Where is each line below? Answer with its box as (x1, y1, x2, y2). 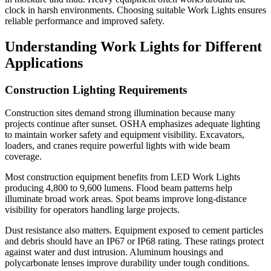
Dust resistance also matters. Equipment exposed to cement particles (5, 225, 263, 236)
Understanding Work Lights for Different (5, 38, 262, 54)
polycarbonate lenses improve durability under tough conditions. (5, 258, 249, 269)
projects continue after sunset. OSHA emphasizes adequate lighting (5, 119, 260, 129)
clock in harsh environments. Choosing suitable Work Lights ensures (5, 4, 266, 15)
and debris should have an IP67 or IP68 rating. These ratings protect (5, 236, 264, 247)
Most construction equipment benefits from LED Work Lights (5, 172, 240, 183)
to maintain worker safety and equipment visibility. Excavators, (5, 129, 244, 140)
